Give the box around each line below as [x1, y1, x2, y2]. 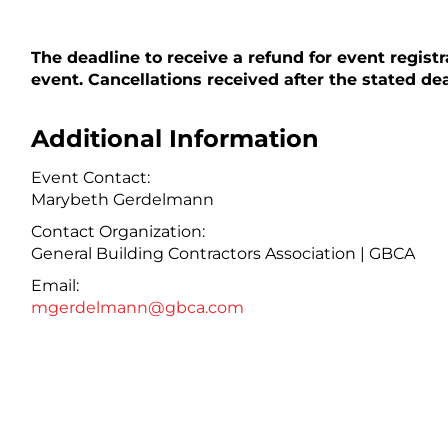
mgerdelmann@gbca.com [30, 297, 244, 317]
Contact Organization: [30, 221, 205, 241]
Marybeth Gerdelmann [30, 189, 214, 209]
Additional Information [30, 123, 319, 153]
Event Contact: [30, 167, 150, 187]
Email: [30, 275, 79, 295]
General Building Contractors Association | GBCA [30, 243, 415, 263]
